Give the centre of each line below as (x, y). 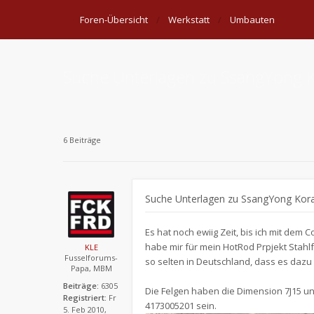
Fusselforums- (91, 258)
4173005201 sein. (181, 306)
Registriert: (85, 298)
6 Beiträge (82, 140)
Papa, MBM (91, 268)
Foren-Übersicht (114, 20)
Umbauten (252, 20)
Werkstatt (189, 20)
